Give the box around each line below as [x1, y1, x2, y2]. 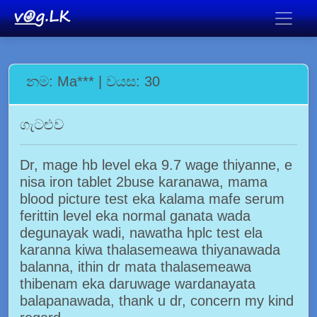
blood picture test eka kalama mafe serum [20, 191, 284, 207]
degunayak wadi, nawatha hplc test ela [20, 225, 263, 241]
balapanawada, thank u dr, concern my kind [20, 293, 294, 309]
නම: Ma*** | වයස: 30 [26, 74, 160, 89]
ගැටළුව [20, 117, 64, 132]
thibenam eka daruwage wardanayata [20, 276, 255, 292]
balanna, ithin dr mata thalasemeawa [20, 259, 251, 275]
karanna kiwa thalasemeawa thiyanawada [20, 242, 280, 258]
